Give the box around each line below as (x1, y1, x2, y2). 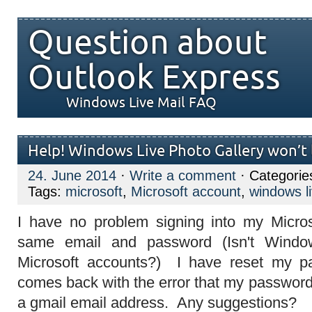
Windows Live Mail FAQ (66, 95, 217, 110)
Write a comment (130, 168, 236, 183)
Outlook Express (28, 61, 281, 95)
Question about (28, 26, 267, 61)
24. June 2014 (28, 168, 116, 183)
